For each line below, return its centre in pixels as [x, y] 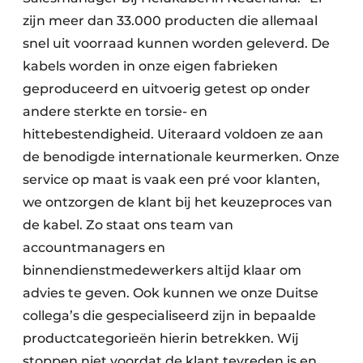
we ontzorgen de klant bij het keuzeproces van [177, 202]
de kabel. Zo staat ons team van [128, 225]
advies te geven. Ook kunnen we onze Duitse [171, 293]
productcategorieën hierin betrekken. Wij [161, 338]
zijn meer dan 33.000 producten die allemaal [170, 21]
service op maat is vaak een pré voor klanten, [171, 179]
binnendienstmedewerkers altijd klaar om [162, 270]
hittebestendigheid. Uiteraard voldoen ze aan [173, 134]
